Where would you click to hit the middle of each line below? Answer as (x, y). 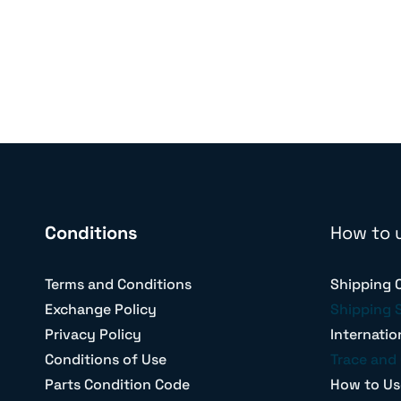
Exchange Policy (101, 310)
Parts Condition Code (117, 385)
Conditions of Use (106, 360)
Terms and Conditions (118, 285)
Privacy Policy (93, 335)
